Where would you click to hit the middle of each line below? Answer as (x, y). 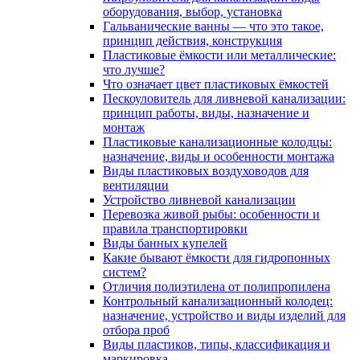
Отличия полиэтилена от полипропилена (217, 286)
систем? (125, 272)
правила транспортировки (175, 228)
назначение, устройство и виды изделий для (224, 315)
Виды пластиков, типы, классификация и (217, 344)
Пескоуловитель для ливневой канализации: (224, 98)
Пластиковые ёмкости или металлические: (219, 55)
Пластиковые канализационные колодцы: (217, 141)
